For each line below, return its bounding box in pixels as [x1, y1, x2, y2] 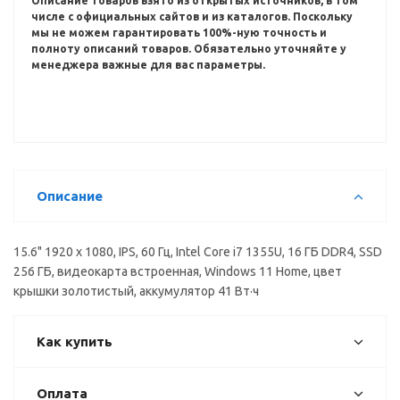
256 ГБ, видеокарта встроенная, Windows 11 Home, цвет [13, 264, 342, 279]
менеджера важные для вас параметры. [31, 59, 268, 71]
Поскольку [293, 11, 353, 22]
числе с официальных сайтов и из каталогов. [31, 11, 293, 22]
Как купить [37, 334, 112, 349]
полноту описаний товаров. [31, 43, 194, 54]
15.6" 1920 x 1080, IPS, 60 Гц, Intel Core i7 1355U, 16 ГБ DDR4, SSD [13, 245, 382, 259]
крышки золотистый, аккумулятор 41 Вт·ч [13, 284, 259, 298]
